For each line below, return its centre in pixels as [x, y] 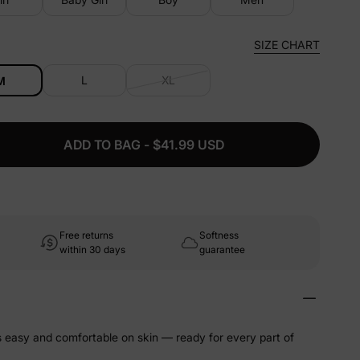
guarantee [222, 250]
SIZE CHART [287, 44]
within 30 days [92, 250]
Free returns [86, 235]
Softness [219, 235]
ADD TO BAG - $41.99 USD [144, 145]
